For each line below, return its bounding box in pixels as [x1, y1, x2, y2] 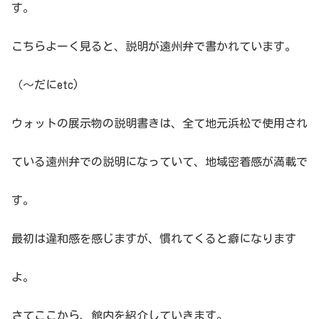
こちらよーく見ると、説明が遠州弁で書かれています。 [11, 40, 296, 52]
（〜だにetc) [11, 78, 79, 90]
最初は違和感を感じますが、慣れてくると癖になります [11, 232, 296, 244]
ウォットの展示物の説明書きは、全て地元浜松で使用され [11, 117, 308, 129]
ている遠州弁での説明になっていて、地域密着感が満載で [11, 155, 308, 167]
